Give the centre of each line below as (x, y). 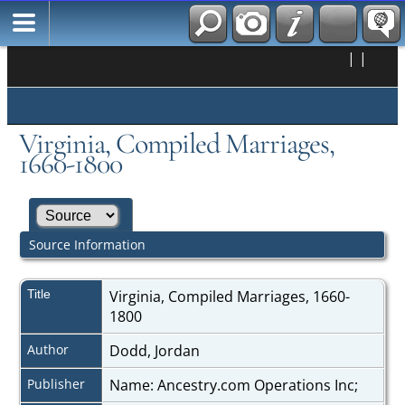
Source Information (87, 244)
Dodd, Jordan (156, 350)
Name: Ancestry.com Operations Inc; (235, 385)
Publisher (56, 383)
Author (47, 349)
